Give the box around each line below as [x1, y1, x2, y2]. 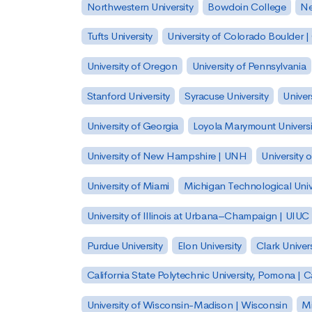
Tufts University [86, 29, 153, 43]
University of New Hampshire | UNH [86, 148, 247, 162]
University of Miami [86, 178, 169, 192]
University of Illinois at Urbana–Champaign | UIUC [86, 208, 309, 222]
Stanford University [86, 89, 170, 103]
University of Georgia [86, 119, 179, 133]
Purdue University [86, 238, 163, 252]
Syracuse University [184, 89, 269, 103]
